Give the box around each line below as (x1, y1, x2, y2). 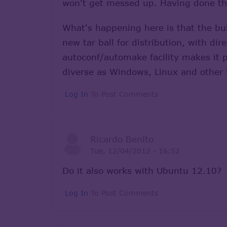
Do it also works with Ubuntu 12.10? (62, 165, 221, 176)
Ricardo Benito (90, 133, 154, 144)
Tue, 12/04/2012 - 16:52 (90, 146, 180, 155)
